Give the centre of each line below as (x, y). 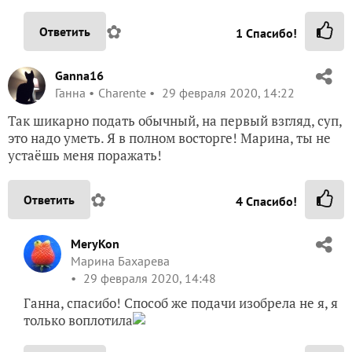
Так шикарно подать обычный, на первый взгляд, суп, (175, 120)
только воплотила (78, 320)
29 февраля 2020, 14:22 (227, 92)
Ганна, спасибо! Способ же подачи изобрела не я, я (181, 302)
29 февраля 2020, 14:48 (148, 278)
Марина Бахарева (120, 260)
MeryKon (95, 243)
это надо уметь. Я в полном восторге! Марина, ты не (169, 137)
